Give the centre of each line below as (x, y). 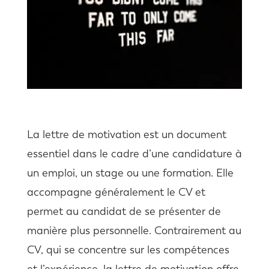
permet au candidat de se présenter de (124, 211)
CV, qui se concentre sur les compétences (128, 249)
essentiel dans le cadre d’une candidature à (134, 153)
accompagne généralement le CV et (116, 192)
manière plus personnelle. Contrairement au (134, 230)
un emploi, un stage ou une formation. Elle (130, 173)
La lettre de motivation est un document (126, 134)
